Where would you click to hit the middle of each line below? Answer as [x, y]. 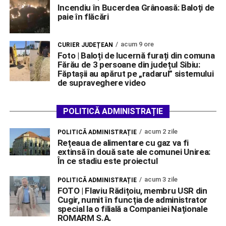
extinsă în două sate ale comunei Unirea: [134, 152]
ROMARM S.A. [84, 218]
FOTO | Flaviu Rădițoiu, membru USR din [132, 191]
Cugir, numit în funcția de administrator [132, 200]
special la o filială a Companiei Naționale [132, 209]
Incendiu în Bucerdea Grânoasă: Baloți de [136, 8]
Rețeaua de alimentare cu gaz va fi [123, 143]
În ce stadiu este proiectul [107, 161]
